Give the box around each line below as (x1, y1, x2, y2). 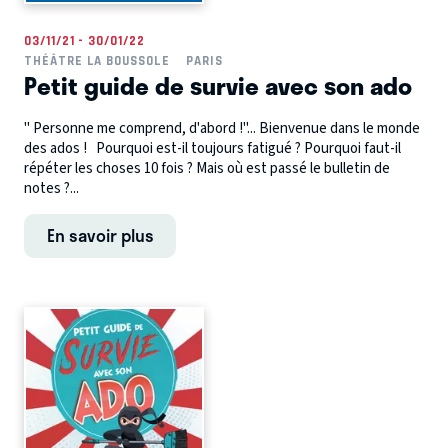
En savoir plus (46, 222, 154, 248)
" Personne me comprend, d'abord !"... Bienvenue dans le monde (24, 118, 420, 139)
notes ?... (24, 178, 79, 199)
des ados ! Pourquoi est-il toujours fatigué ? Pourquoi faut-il (24, 138, 401, 159)
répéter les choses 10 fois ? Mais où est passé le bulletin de (24, 158, 390, 179)
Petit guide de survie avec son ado (24, 65, 412, 104)
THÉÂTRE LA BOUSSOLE (24, 52, 170, 68)
